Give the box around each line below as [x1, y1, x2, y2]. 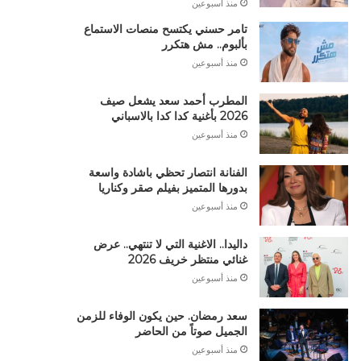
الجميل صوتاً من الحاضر [135, 324, 247, 338]
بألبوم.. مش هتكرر [161, 37, 247, 52]
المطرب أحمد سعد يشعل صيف [99, 93, 247, 108]
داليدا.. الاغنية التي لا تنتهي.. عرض [93, 237, 247, 251]
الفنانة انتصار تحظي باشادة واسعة [88, 165, 247, 180]
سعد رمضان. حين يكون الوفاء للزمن [76, 309, 247, 323]
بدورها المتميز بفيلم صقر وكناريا [98, 180, 247, 195]
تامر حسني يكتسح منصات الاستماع [83, 22, 247, 36]
